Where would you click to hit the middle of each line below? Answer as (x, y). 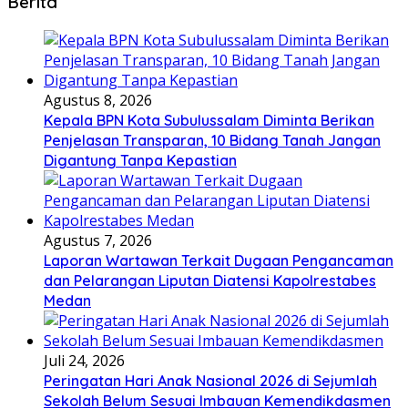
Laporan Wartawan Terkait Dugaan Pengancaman (219, 260)
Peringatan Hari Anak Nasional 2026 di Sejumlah (210, 380)
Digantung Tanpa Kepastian (140, 160)
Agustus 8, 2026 (98, 100)
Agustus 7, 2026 (98, 240)
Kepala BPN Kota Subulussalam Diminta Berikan (209, 120)
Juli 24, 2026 (84, 360)
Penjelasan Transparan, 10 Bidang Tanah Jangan (212, 140)
